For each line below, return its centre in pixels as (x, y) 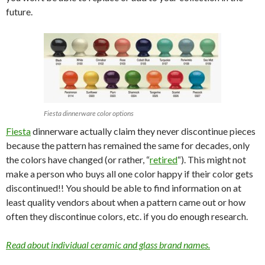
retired (164, 159)
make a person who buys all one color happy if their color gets (130, 173)
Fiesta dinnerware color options (89, 113)
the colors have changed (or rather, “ (78, 159)
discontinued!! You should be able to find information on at (124, 188)
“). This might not (212, 159)
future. (19, 11)
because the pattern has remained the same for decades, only (128, 145)
